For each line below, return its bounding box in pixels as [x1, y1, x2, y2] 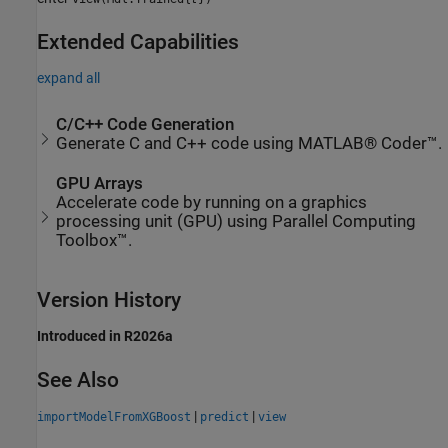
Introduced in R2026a [37, 328, 173, 344]
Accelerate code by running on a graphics [56, 193, 368, 212]
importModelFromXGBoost [37, 410, 191, 425]
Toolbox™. [56, 231, 133, 250]
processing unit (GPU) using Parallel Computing [56, 212, 417, 231]
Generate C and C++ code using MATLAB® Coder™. [56, 133, 443, 153]
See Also [37, 368, 119, 392]
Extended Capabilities [37, 30, 239, 54]
